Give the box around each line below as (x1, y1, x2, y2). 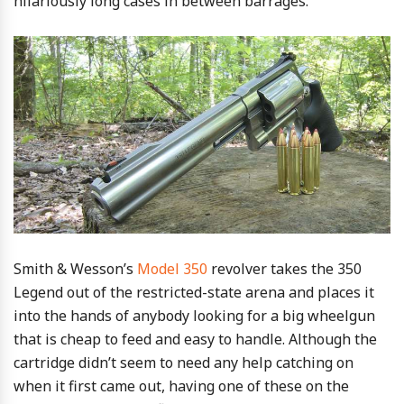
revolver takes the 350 (207, 258, 362, 279)
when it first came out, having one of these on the (14, 375, 349, 396)
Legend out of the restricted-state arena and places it (14, 281, 374, 302)
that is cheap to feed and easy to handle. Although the (14, 328, 377, 349)
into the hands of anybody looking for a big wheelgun (14, 305, 375, 326)
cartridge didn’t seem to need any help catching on (14, 352, 353, 372)
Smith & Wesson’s (14, 258, 137, 279)
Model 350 (137, 258, 207, 279)
